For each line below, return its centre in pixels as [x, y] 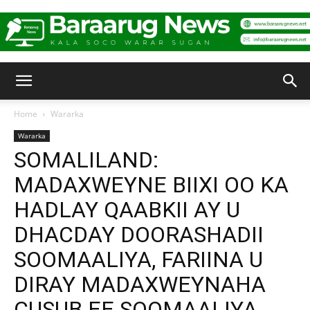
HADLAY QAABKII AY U [127, 210]
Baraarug [175, 82]
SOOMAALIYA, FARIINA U [138, 259]
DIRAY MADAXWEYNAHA [140, 284]
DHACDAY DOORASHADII [139, 235]
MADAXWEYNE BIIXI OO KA [151, 185]
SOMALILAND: [86, 160]
